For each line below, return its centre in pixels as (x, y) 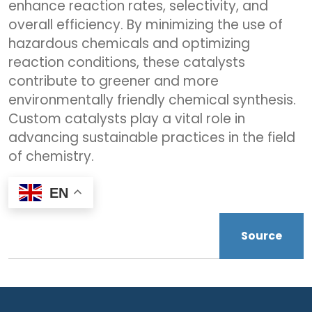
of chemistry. (51, 156)
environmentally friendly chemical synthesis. (152, 100)
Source (262, 235)
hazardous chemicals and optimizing (129, 44)
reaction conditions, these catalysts (127, 62)
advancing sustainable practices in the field (152, 138)
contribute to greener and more (114, 81)
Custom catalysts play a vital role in (127, 119)
